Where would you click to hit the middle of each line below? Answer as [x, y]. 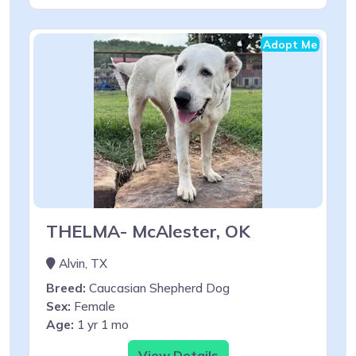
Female [93, 306]
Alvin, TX [81, 263]
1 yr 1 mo [101, 324]
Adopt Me [290, 44]
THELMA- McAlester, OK [148, 230]
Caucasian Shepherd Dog [158, 288]
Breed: [66, 288]
